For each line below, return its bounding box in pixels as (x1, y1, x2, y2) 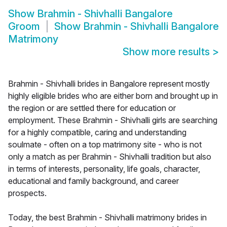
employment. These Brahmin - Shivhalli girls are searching (8, 115, 217, 126)
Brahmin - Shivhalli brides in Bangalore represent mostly (8, 79, 210, 89)
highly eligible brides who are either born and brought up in (8, 91, 218, 101)
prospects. (8, 188, 47, 199)
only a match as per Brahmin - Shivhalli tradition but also (8, 152, 211, 162)
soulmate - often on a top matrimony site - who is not (8, 139, 202, 150)
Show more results (123, 46, 212, 58)
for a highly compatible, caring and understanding (8, 127, 186, 138)
